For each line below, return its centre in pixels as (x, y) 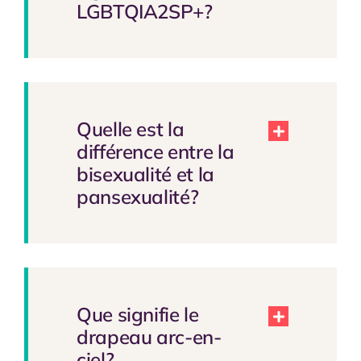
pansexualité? (137, 196)
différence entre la (155, 151)
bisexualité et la (145, 174)
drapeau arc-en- (149, 336)
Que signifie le (137, 314)
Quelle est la (130, 129)
